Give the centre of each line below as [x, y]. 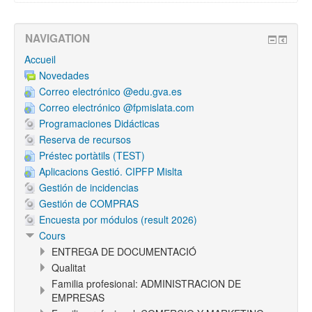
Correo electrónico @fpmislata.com [117, 107]
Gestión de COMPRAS [89, 203]
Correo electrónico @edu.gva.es [110, 91]
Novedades [64, 75]
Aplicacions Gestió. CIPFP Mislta [111, 171]
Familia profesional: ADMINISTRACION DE [146, 283]
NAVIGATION [57, 38]
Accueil [40, 59]
